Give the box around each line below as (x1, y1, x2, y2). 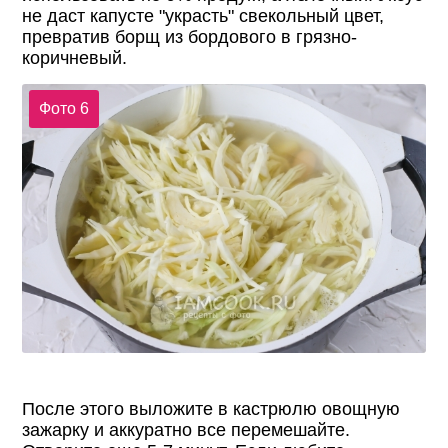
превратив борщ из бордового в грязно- (22, 26, 358, 47)
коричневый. (22, 47, 128, 68)
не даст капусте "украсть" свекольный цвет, (22, 5, 385, 26)
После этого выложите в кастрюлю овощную (22, 398, 401, 419)
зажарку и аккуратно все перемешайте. (22, 419, 351, 440)
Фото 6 (38, 100, 89, 118)
